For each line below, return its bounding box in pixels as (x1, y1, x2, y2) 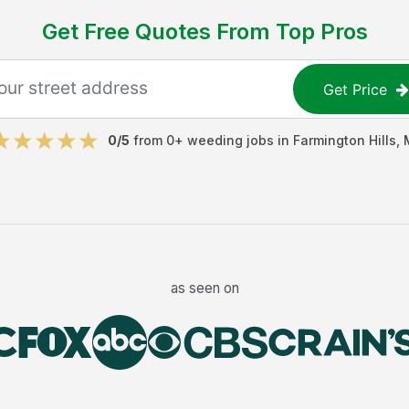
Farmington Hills (292, 132, 396, 148)
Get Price (323, 79, 388, 99)
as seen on (170, 278, 239, 297)
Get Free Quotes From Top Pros (41, 18, 368, 45)
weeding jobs (186, 132, 274, 148)
